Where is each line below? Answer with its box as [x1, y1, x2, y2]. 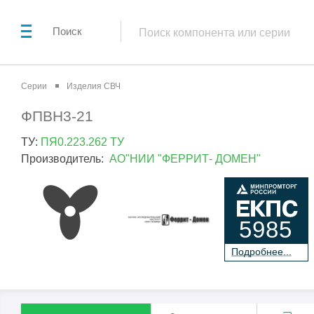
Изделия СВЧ [67, 81, 121, 91]
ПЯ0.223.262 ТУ [41, 135, 124, 148]
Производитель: [21, 152, 109, 165]
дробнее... [243, 245, 292, 257]
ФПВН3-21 [21, 108, 93, 124]
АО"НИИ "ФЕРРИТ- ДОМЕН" [109, 152, 261, 165]
